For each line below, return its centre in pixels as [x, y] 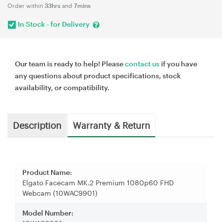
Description [37, 125]
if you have [178, 63]
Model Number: [48, 213]
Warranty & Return [111, 125]
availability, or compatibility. [62, 87]
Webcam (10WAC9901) [60, 193]
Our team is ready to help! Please [70, 63]
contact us [142, 63]
